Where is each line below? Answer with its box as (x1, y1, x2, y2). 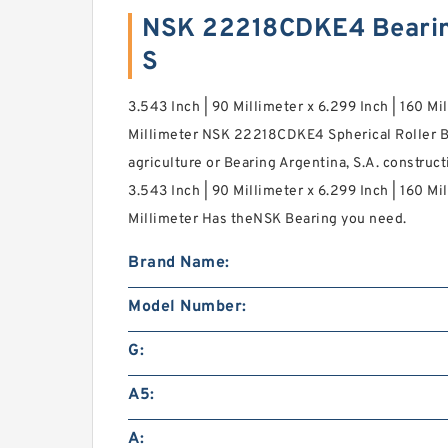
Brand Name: (128, 253, 230, 273)
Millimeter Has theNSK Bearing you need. (128, 211, 407, 228)
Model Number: (128, 297, 247, 317)
